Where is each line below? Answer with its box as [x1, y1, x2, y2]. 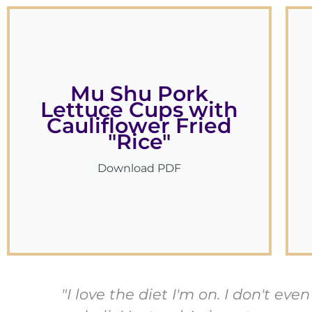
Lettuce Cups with [40, 97, 238, 123]
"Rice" [107, 129, 171, 155]
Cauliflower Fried [46, 113, 232, 139]
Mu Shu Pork [70, 81, 208, 107]
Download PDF [97, 162, 181, 175]
